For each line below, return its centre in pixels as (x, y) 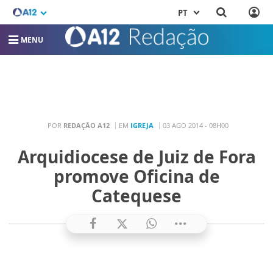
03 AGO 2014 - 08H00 (196, 125)
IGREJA (142, 125)
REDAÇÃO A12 (87, 125)
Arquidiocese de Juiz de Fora (136, 157)
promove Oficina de (136, 176)
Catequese (136, 196)
